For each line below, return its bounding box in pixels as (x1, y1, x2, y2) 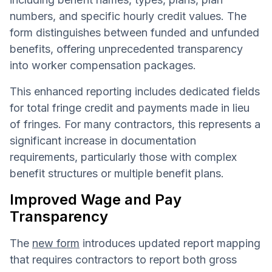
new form (32, 236, 80, 250)
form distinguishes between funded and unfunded (10, 25, 259, 39)
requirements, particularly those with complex (10, 150, 237, 163)
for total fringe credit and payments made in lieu (10, 101, 250, 114)
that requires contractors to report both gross (10, 253, 237, 266)
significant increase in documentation (10, 134, 196, 147)
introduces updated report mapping (80, 236, 260, 250)
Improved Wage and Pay (10, 190, 182, 208)
